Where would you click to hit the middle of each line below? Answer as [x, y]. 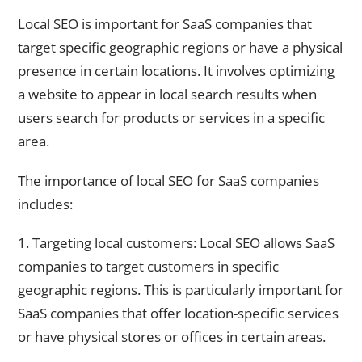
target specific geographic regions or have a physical [180, 48]
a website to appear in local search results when [167, 95]
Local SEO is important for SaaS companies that [165, 24]
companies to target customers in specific [148, 267]
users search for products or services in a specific [171, 118]
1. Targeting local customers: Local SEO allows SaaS [176, 243]
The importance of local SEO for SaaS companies [168, 180]
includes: [45, 204]
